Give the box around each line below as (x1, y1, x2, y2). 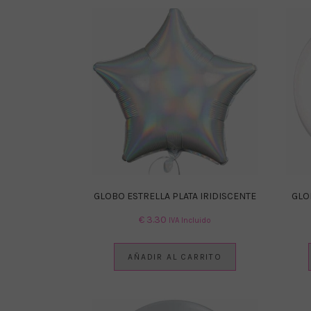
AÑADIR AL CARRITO (128, 251, 222, 262)
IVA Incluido (169, 215, 211, 225)
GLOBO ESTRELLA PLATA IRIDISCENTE (94, 190, 256, 202)
